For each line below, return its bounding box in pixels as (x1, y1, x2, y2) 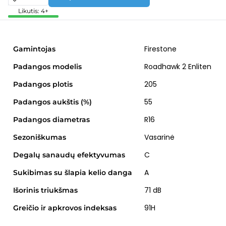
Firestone (144, 43, 177, 54)
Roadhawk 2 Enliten (144, 61, 211, 72)
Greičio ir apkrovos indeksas (13, 203, 117, 212)
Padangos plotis (13, 79, 73, 89)
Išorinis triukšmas (13, 185, 78, 195)
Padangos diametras (13, 115, 90, 124)
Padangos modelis (13, 62, 82, 71)
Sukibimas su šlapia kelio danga (13, 167, 132, 177)
